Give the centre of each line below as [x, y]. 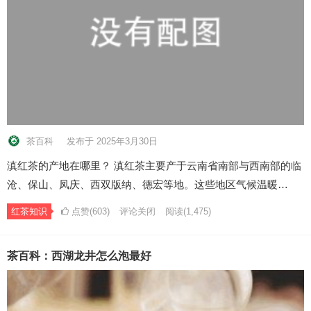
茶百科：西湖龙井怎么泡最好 [79, 255]
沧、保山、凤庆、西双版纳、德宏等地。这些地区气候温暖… [148, 184]
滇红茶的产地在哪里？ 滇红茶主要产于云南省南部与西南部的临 [154, 165]
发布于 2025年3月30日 [112, 141]
